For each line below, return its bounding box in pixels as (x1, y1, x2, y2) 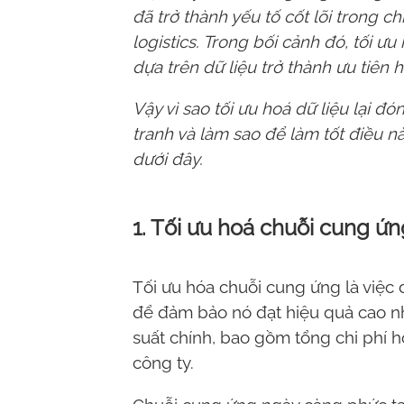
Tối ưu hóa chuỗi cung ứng (133, 276, 341, 297)
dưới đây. (133, 149, 203, 170)
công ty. (133, 352, 194, 372)
